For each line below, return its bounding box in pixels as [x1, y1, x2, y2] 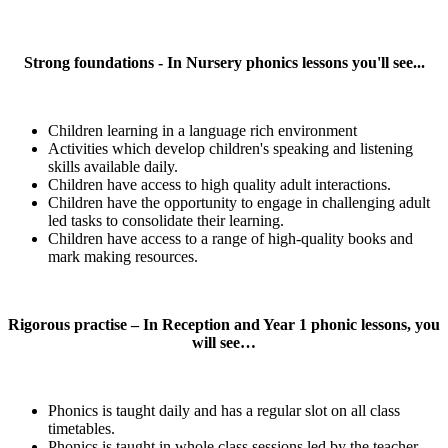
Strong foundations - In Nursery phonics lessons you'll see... [23, 53, 425, 71]
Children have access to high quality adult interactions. [48, 175, 391, 193]
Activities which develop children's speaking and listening [48, 139, 413, 157]
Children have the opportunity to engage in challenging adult [48, 193, 430, 211]
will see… [192, 333, 256, 351]
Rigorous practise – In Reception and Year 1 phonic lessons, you [8, 315, 440, 333]
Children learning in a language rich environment [48, 121, 357, 139]
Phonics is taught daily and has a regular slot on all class [48, 401, 400, 419]
